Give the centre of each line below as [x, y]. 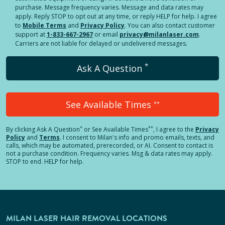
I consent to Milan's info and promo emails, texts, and [139, 137]
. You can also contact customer [170, 25]
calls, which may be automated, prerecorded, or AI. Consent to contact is [109, 145]
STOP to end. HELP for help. [45, 161]
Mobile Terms [44, 25]
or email [106, 34]
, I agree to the [174, 129]
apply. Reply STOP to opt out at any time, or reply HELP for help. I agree [116, 16]
